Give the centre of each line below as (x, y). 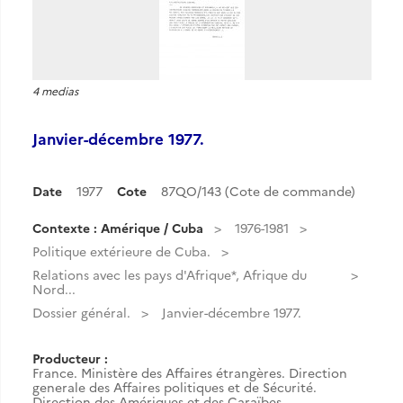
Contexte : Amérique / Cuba (118, 228)
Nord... (54, 289)
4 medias (55, 90)
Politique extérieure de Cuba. (121, 251)
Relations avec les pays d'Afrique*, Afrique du (170, 274)
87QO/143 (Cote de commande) (258, 191)
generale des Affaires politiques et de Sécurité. (175, 387)
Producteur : (70, 358)
